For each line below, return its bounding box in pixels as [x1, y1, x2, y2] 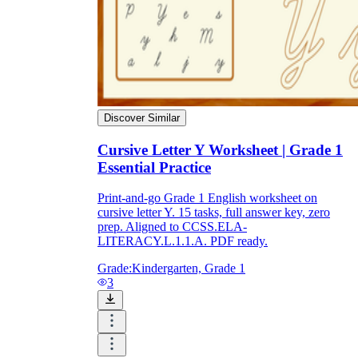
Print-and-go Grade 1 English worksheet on [97, 191, 317, 205]
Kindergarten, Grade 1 [132, 261, 245, 276]
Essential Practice [97, 158, 211, 176]
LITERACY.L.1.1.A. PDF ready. [97, 234, 268, 249]
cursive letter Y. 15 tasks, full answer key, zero [97, 205, 330, 220]
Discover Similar [104, 111, 180, 124]
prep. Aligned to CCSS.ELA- [97, 220, 247, 234]
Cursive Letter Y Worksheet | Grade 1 [97, 141, 343, 158]
